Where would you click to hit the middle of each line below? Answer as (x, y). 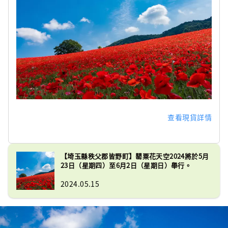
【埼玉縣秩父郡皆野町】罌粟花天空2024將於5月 (135, 156)
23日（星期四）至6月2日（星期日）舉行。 (126, 165)
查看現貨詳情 (190, 117)
